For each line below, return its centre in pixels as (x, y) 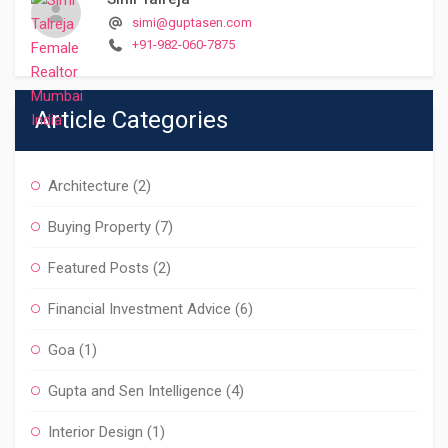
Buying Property (99, 226)
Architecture (88, 185)
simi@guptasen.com (192, 22)
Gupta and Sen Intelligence (135, 390)
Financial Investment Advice (139, 308)
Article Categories (131, 119)
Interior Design (95, 431)
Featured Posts (98, 267)
